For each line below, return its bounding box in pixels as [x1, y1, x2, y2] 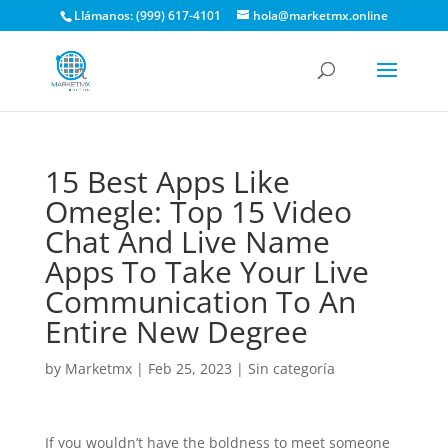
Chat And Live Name [44, 221, 330, 262]
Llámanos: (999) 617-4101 [73, 7, 221, 24]
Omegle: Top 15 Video [44, 191, 352, 232]
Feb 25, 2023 [147, 359, 232, 378]
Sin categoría [247, 359, 335, 378]
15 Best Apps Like [44, 161, 290, 202]
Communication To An [44, 281, 356, 322]
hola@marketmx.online [252, 7, 388, 24]
